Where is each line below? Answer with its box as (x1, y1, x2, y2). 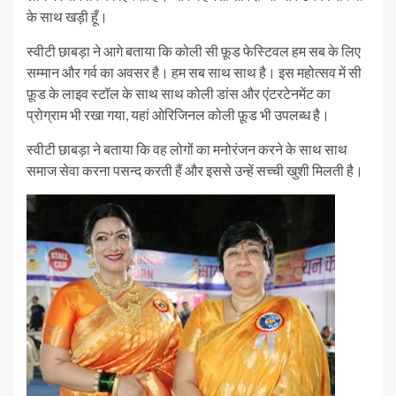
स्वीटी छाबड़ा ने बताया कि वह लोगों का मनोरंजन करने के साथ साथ (27, 141, 347, 158)
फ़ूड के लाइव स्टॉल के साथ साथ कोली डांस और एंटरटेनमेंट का (27, 85, 331, 103)
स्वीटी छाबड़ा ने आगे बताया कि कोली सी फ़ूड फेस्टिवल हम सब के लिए (27, 42, 361, 60)
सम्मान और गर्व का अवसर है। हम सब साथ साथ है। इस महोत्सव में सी (27, 64, 362, 81)
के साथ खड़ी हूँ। (27, 8, 108, 26)
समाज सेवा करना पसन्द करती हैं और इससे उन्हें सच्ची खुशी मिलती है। (27, 162, 363, 179)
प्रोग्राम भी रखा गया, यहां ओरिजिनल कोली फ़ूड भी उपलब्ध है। (27, 106, 330, 124)
